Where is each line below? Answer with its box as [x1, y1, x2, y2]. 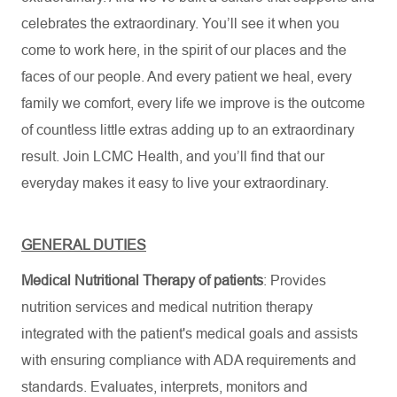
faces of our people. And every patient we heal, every [21, 69, 352, 84]
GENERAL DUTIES [21, 237, 146, 253]
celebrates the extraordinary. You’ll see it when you [21, 16, 339, 31]
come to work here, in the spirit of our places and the [21, 43, 346, 58]
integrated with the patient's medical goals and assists [21, 326, 358, 341]
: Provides [263, 273, 326, 288]
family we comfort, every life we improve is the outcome [21, 96, 365, 111]
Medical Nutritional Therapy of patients [21, 273, 263, 288]
